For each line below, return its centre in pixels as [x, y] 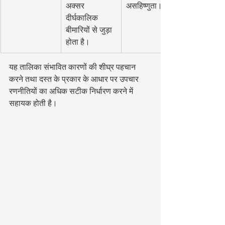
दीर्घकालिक [83, 18]
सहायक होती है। [33, 103]
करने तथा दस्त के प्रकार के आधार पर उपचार [75, 79]
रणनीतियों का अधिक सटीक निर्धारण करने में [72, 91]
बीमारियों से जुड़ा [90, 30]
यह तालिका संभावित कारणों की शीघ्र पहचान [73, 67]
